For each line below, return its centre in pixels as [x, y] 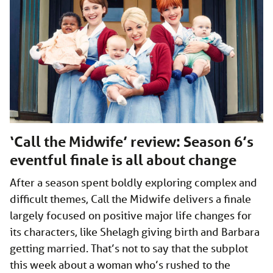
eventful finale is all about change [123, 160]
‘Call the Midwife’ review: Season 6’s [132, 142]
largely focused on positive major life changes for [131, 215]
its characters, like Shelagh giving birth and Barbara [135, 232]
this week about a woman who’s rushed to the [120, 265]
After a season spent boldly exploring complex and [133, 183]
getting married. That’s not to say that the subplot [129, 248]
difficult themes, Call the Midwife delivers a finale [130, 199]
